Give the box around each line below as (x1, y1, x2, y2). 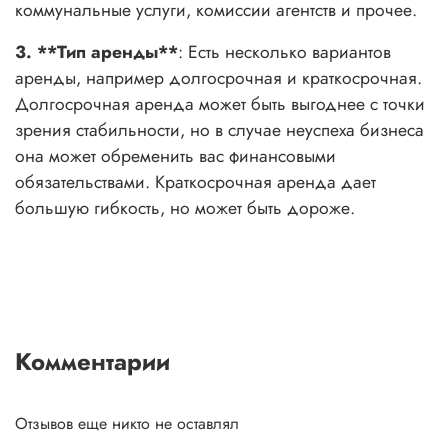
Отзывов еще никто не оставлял (15, 412, 239, 436)
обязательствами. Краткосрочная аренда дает (15, 168, 376, 195)
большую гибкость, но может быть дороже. (15, 194, 355, 221)
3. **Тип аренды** (15, 38, 178, 65)
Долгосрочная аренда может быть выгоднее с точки (15, 90, 425, 117)
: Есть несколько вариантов (178, 38, 391, 65)
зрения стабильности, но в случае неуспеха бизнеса (15, 116, 424, 143)
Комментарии (15, 344, 170, 380)
